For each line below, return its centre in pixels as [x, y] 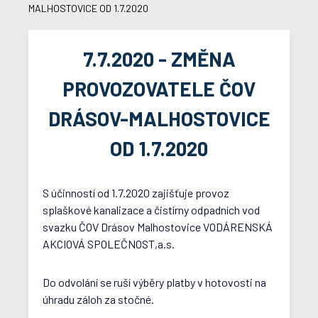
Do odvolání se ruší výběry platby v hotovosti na [154, 282]
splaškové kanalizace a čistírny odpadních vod [151, 210]
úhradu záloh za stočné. [98, 299]
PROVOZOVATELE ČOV [159, 89]
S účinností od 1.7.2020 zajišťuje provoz [136, 193]
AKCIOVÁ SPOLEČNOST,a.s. [109, 244]
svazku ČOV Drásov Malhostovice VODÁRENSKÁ [158, 227]
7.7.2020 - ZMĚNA [159, 59]
